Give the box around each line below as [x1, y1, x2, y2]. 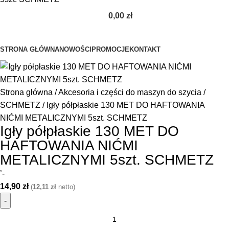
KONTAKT [129, 45, 161, 53]
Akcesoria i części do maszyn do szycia [58, 88, 203, 97]
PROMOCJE [91, 45, 129, 53]
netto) [56, 183, 75, 191]
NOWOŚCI [59, 45, 91, 53]
